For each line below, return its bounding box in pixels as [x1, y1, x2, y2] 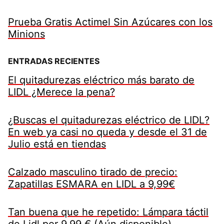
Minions [8, 27, 45, 40]
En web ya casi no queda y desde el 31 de [8, 125, 207, 138]
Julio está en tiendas [8, 137, 106, 150]
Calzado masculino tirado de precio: [8, 165, 177, 178]
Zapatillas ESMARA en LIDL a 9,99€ [8, 177, 175, 190]
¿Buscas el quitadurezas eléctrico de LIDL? [8, 113, 209, 126]
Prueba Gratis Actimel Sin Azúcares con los [8, 15, 212, 28]
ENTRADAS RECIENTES [8, 55, 99, 66]
